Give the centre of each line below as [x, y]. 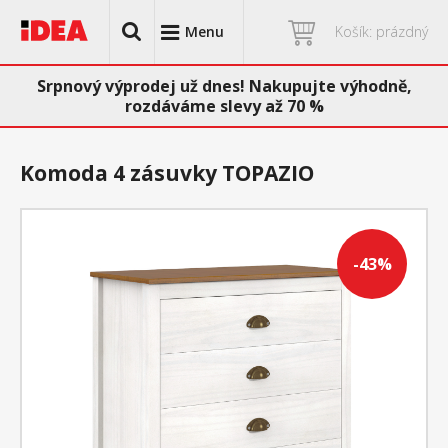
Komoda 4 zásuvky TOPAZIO [167, 173]
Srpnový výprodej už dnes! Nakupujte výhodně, [224, 86]
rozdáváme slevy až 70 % [224, 106]
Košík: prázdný [381, 31]
